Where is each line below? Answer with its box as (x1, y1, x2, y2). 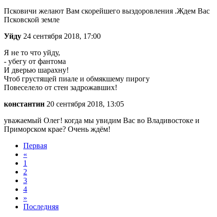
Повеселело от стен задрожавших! (4, 83, 117, 92)
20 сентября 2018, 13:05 (45, 100, 124, 108)
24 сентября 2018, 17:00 (21, 32, 101, 41)
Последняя (23, 202, 59, 211)
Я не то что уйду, (4, 48, 60, 57)
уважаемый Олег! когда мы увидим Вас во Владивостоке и (4, 116, 200, 125)
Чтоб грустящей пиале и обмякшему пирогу (4, 75, 150, 83)
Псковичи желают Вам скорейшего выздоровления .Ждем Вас (4, 7, 210, 15)
